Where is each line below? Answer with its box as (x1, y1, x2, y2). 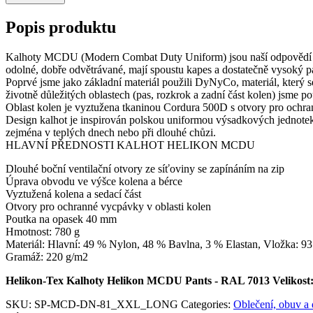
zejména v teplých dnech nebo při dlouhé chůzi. (6, 126, 216, 138)
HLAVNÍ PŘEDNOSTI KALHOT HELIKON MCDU (6, 138, 255, 151)
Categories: (181, 298, 233, 310)
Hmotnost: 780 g (6, 225, 80, 238)
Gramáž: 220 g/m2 (6, 250, 88, 263)
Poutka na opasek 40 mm (6, 212, 119, 225)
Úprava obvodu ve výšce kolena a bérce (6, 175, 185, 187)
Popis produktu (6, 18, 116, 37)
